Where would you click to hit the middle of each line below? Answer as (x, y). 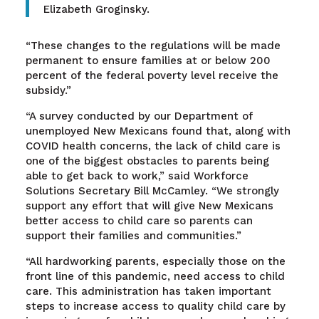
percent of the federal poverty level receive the (152, 76)
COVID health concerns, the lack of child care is (153, 146)
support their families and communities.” (133, 236)
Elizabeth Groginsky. (96, 10)
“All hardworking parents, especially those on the (155, 262)
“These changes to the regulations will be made (153, 46)
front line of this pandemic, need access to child (155, 277)
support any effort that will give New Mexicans (149, 206)
